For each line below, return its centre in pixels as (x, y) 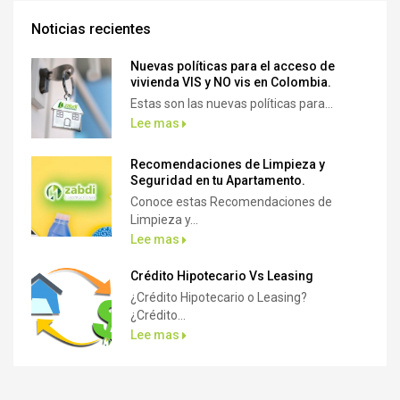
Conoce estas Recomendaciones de (231, 202)
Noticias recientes (91, 29)
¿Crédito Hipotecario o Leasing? (221, 298)
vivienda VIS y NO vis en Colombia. (231, 83)
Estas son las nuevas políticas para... (232, 104)
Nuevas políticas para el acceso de (233, 67)
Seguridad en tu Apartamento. (218, 181)
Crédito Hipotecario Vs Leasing (223, 276)
